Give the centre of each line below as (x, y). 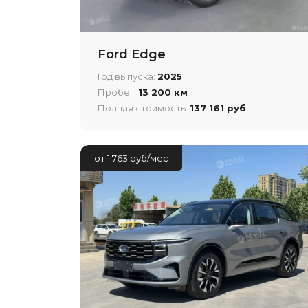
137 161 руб (218, 108)
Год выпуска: (128, 76)
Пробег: (118, 92)
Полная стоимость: (144, 108)
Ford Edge (132, 54)
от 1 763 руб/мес (131, 158)
